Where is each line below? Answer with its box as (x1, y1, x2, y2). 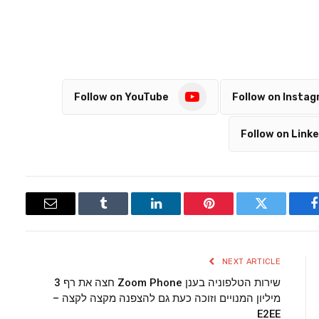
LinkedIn (110, 207, 157, 221)
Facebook (265, 207, 315, 221)
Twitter (225, 207, 263, 221)
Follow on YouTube (74, 90, 169, 103)
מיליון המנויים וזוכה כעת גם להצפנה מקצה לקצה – (53, 292, 281, 305)
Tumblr (66, 207, 105, 221)
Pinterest (164, 207, 210, 221)
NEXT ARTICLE (222, 257, 281, 267)
